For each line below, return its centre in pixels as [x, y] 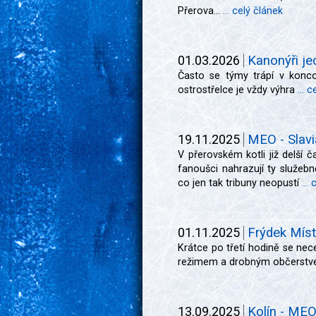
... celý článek [253, 11]
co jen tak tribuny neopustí [240, 183]
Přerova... [200, 11]
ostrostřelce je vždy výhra [238, 90]
